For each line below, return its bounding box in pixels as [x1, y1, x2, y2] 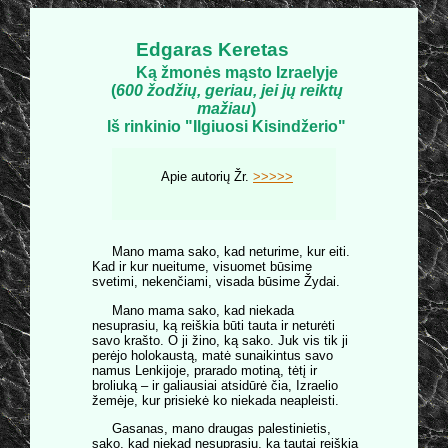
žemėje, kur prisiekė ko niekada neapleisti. [92, 392, 339, 408]
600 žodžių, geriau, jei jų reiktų [115, 81, 343, 99]
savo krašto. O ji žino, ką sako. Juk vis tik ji [92, 332, 348, 348]
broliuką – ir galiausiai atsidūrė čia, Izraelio [92, 377, 338, 393]
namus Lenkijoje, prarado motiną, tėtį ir [92, 362, 317, 378]
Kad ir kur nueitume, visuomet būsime [92, 259, 312, 275]
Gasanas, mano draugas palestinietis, [112, 420, 331, 436]
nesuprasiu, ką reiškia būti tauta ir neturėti [92, 317, 335, 333]
